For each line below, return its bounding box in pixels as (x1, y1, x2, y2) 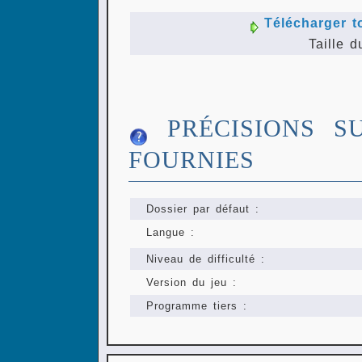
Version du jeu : (146, 276, 237, 289)
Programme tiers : (146, 300, 247, 313)
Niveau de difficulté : (146, 253, 265, 266)
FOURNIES (128, 146, 255, 175)
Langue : (146, 226, 195, 239)
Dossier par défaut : (146, 203, 259, 216)
